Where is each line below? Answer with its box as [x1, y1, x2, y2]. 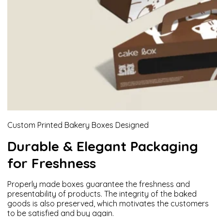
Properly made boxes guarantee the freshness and [7, 179, 190, 189]
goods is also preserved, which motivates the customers [7, 199, 209, 208]
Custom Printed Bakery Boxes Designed [7, 120, 149, 130]
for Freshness [7, 155, 96, 171]
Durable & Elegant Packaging [7, 138, 198, 155]
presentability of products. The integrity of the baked [7, 189, 197, 199]
